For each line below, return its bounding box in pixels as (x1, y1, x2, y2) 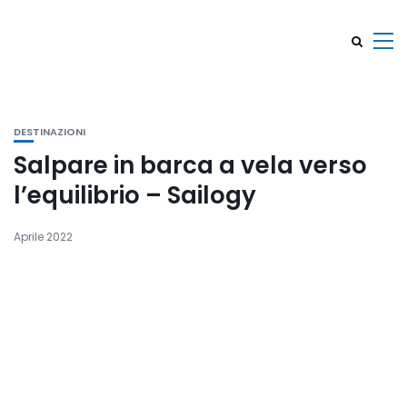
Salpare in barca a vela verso (14, 149, 367, 182)
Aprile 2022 (14, 229, 73, 244)
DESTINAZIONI (14, 124, 85, 139)
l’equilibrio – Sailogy (14, 179, 256, 212)
